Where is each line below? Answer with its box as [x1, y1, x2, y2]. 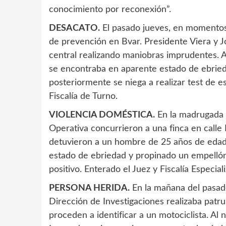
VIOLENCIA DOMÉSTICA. [49, 110, 155, 120]
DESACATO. [49, 24, 100, 33]
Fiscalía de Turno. [49, 92, 118, 101]
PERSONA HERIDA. [49, 184, 130, 193]
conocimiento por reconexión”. [49, 5, 171, 15]
